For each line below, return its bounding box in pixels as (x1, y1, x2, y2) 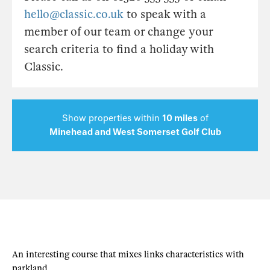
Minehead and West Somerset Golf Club (49, 127, 221, 137)
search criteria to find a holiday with (24, 42, 214, 56)
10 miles (162, 113, 198, 124)
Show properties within (61, 113, 162, 124)
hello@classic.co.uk (24, 7, 124, 21)
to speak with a (124, 7, 206, 21)
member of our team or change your (24, 25, 213, 39)
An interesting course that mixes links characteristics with (12, 249, 244, 260)
